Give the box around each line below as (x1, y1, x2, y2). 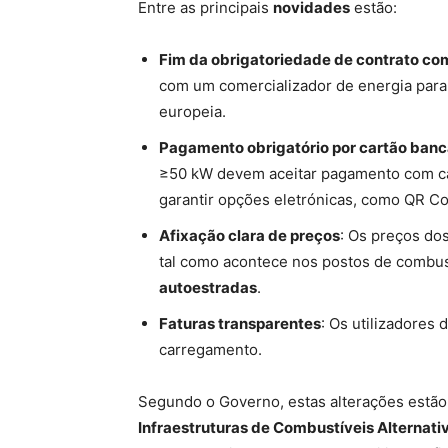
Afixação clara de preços (159, 226, 340, 245)
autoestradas (159, 278, 257, 297)
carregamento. (159, 340, 262, 359)
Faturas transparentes (159, 314, 321, 333)
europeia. (159, 102, 226, 121)
